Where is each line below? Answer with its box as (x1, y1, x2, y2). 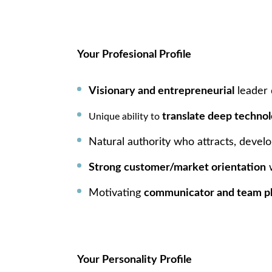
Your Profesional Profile (77, 49, 191, 60)
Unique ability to (88, 111, 162, 121)
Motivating (88, 187, 144, 199)
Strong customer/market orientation (88, 161, 266, 173)
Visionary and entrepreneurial (88, 85, 234, 97)
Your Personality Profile (77, 254, 192, 265)
